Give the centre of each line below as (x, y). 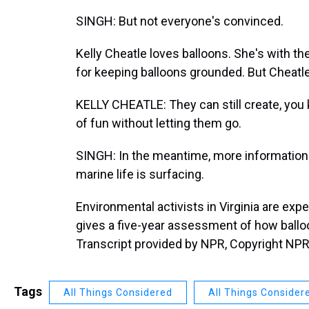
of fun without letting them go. (159, 123)
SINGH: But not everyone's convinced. (180, 21)
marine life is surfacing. (140, 174)
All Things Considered (118, 292)
